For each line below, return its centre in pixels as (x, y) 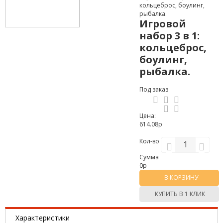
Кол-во (150, 141)
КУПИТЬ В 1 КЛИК (180, 194)
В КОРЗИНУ (181, 177)
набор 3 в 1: (169, 36)
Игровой (163, 24)
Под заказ (154, 89)
